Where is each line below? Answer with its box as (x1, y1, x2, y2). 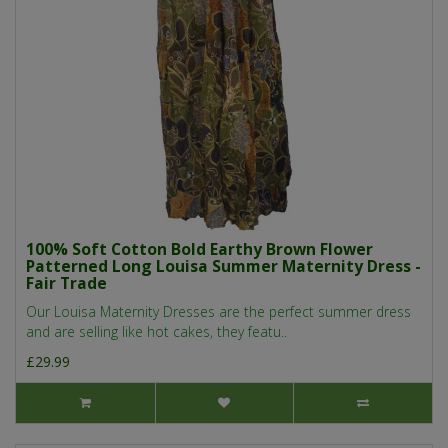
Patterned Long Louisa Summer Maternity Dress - (26, 255, 421, 278)
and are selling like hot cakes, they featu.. (26, 322, 287, 342)
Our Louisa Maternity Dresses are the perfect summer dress (26, 302, 411, 322)
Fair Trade (26, 272, 107, 295)
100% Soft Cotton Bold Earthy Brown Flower (26, 238, 373, 261)
